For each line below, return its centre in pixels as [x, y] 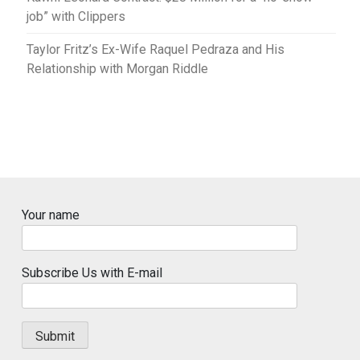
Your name [51, 215]
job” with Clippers [76, 17]
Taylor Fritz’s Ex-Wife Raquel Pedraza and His [155, 50]
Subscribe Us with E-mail [92, 273]
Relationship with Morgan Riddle [117, 69]
